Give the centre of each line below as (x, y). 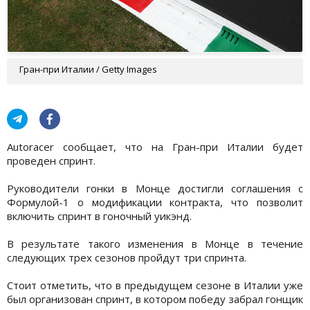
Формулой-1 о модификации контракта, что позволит (155, 202)
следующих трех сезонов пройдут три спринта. (127, 257)
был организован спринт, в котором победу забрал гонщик (155, 299)
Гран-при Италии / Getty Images (88, 69)
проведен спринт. (51, 160)
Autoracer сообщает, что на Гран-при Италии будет (155, 146)
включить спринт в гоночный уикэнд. (99, 216)
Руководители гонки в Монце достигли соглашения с (155, 188)
